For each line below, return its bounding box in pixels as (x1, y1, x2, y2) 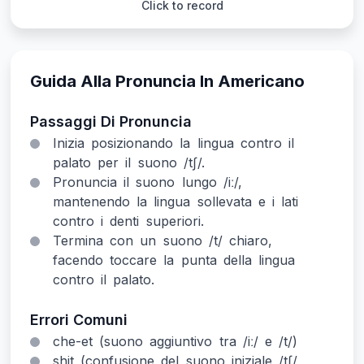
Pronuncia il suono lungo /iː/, (53, 174, 242, 190)
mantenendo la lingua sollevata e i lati (53, 193, 299, 210)
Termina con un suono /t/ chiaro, (53, 232, 272, 249)
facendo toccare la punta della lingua (53, 252, 295, 268)
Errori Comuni (30, 311, 128, 328)
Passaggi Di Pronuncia (30, 113, 192, 130)
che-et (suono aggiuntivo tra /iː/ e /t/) (53, 333, 298, 349)
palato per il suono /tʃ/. (53, 154, 205, 171)
